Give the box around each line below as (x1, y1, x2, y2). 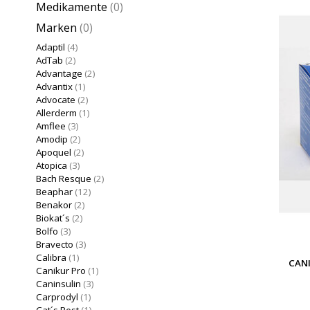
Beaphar (36, 185, 73, 198)
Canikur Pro (36, 264, 86, 277)
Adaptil (36, 40, 65, 53)
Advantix (36, 80, 73, 93)
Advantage (36, 66, 82, 80)
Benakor (36, 198, 72, 211)
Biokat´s (36, 211, 70, 224)
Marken (36, 20, 77, 35)
